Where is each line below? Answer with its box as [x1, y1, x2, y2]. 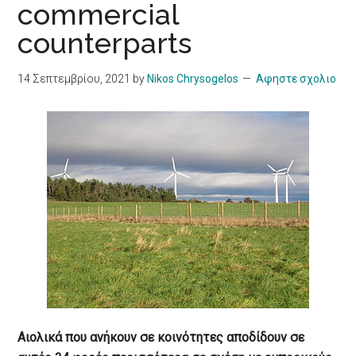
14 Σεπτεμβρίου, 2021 [17, 72, 131, 86]
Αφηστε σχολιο [256, 72, 337, 86]
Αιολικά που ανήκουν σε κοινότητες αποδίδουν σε [17, 330, 305, 346]
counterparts [17, 26, 192, 60]
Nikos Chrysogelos [147, 72, 239, 86]
